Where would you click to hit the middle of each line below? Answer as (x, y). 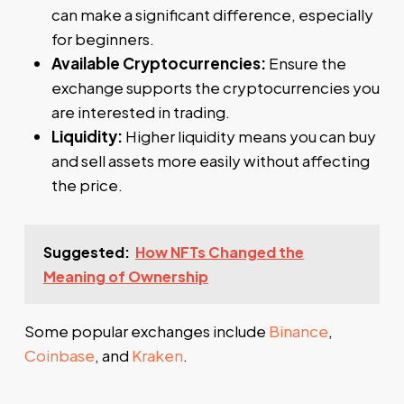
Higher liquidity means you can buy (249, 136)
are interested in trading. (140, 111)
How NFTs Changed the (219, 252)
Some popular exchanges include (146, 331)
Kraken (157, 355)
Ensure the (306, 63)
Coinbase (59, 355)
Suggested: (86, 252)
